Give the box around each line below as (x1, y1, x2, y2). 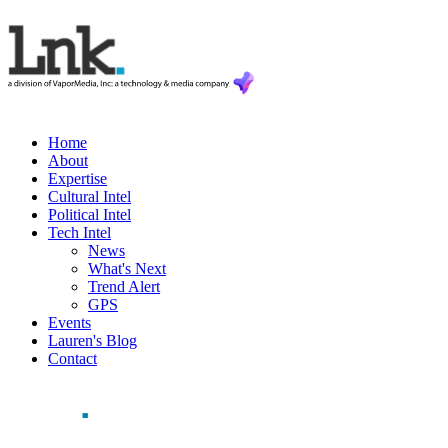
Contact (48, 350, 97, 367)
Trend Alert (88, 278, 160, 295)
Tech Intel (48, 224, 111, 241)
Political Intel (48, 206, 131, 223)
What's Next (88, 260, 166, 277)
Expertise (48, 170, 107, 187)
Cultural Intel (48, 188, 131, 205)
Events (48, 314, 91, 331)
